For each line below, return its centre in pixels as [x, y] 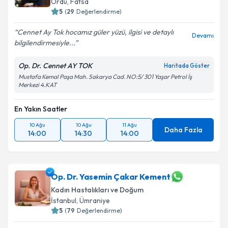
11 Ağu [130, 125]
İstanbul [64, 201]
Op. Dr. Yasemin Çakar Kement [111, 177]
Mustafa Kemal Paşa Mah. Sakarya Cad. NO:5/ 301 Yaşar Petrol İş [105, 77]
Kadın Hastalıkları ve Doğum [97, 190]
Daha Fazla [183, 130]
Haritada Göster [187, 66]
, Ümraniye [93, 201]
